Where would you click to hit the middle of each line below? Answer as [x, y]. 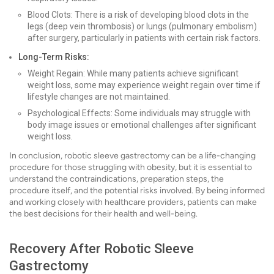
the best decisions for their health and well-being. [103, 214]
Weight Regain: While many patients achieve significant [133, 73]
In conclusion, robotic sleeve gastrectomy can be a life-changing [132, 156]
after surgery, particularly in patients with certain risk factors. [144, 38]
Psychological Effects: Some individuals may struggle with [139, 113]
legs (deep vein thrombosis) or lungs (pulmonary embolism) [142, 26]
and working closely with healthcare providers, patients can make [133, 202]
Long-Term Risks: [54, 57]
